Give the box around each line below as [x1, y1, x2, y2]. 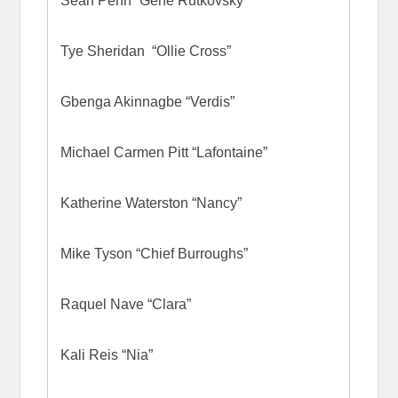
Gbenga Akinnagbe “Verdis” [60, 93, 235, 109]
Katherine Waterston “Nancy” [60, 195, 242, 211]
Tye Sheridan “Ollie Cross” [60, 43, 231, 59]
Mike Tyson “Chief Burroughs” [60, 245, 248, 261]
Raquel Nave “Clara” [60, 296, 191, 312]
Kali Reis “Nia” [60, 346, 153, 362]
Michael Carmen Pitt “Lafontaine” [60, 144, 267, 160]
